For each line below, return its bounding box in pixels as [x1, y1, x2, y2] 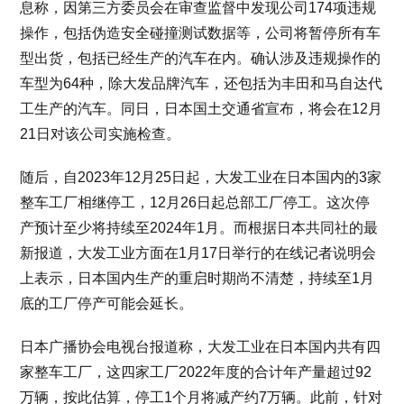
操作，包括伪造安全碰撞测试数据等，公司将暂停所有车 [20, 25, 381, 41]
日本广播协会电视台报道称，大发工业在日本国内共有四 [20, 339, 381, 354]
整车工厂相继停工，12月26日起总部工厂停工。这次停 [20, 195, 371, 210]
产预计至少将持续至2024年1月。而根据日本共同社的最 [20, 220, 379, 235]
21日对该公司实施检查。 [20, 126, 181, 142]
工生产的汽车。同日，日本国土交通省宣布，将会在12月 [20, 101, 383, 116]
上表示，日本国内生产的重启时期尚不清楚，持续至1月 [20, 271, 375, 286]
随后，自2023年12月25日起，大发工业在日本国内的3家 [20, 170, 382, 185]
